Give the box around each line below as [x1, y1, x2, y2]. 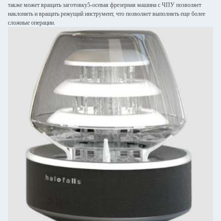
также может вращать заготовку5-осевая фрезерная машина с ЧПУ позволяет [8, 1, 201, 8]
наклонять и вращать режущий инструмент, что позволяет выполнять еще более [8, 10, 205, 17]
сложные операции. [8, 19, 55, 26]
